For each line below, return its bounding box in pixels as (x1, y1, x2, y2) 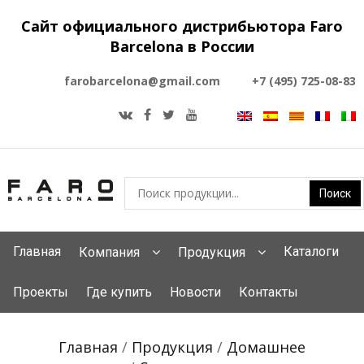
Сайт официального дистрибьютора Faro (21, 16, 343, 36)
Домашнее (227, 337, 305, 357)
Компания (79, 245, 140, 260)
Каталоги (284, 244, 339, 259)
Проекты (13, 284, 68, 300)
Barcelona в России (110, 37, 254, 56)
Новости (170, 284, 221, 300)
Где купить (86, 284, 152, 300)
